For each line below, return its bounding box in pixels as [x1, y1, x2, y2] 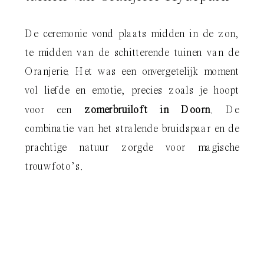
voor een [25, 104, 84, 115]
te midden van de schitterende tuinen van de [25, 47, 239, 58]
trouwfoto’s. [25, 161, 84, 173]
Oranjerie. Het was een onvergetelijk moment [25, 66, 239, 78]
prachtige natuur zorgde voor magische [25, 142, 239, 153]
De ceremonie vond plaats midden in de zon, [25, 28, 239, 39]
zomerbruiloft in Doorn [84, 104, 210, 115]
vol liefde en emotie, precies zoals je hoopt [25, 85, 239, 97]
